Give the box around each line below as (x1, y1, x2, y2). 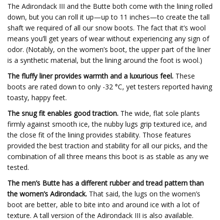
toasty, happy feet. (7, 93, 67, 102)
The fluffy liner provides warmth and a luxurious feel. (7, 71, 173, 81)
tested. (7, 163, 29, 172)
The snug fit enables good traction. (7, 109, 118, 118)
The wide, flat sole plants (118, 109, 200, 118)
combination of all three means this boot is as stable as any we (7, 152, 209, 161)
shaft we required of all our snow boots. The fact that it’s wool (7, 23, 206, 32)
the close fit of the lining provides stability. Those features (7, 130, 191, 139)
